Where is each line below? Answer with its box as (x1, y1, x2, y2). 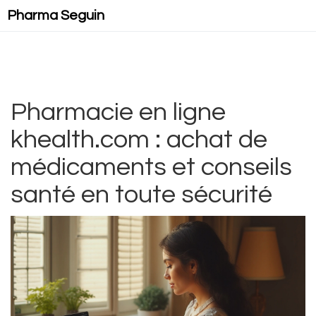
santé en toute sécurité (11, 181, 272, 208)
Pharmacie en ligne (11, 99, 226, 126)
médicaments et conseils (11, 154, 292, 181)
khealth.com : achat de (11, 126, 267, 153)
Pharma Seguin (7, 8, 104, 23)
